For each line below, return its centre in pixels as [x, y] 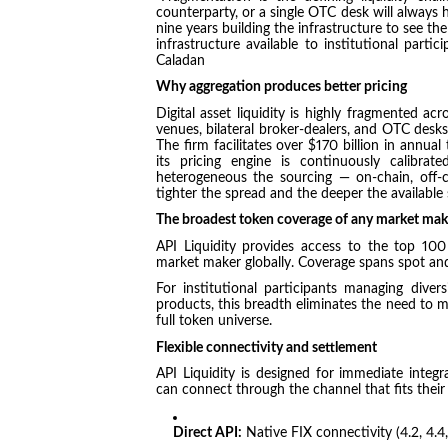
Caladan [180, 60]
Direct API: [208, 432]
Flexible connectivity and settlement [266, 347]
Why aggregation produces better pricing [281, 87]
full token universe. [213, 321]
